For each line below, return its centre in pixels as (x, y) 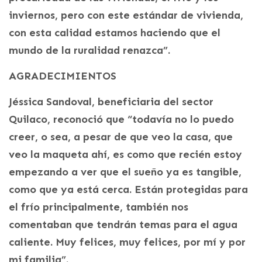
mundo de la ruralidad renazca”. (89, 50)
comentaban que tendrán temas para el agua (123, 224)
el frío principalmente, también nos (99, 207)
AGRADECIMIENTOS (63, 76)
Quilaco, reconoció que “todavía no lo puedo (121, 119)
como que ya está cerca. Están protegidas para (128, 189)
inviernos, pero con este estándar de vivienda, (126, 15)
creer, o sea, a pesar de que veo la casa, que (121, 137)
